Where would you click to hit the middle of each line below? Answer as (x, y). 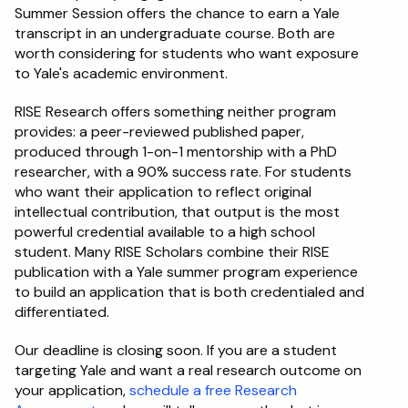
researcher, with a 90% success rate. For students (183, 172)
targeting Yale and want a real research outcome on (188, 370)
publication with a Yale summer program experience (186, 272)
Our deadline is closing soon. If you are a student (176, 350)
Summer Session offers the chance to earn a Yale (177, 13)
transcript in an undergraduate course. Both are (175, 33)
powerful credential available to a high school (165, 232)
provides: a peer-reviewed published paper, (159, 132)
